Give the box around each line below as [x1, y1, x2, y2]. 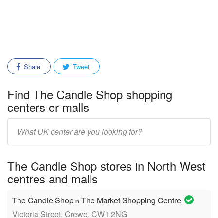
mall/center [7, 132, 42, 143]
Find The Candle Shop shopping [7, 86, 172, 103]
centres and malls [7, 170, 98, 187]
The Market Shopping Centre [79, 195, 183, 206]
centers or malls [7, 98, 89, 115]
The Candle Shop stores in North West [7, 157, 206, 174]
